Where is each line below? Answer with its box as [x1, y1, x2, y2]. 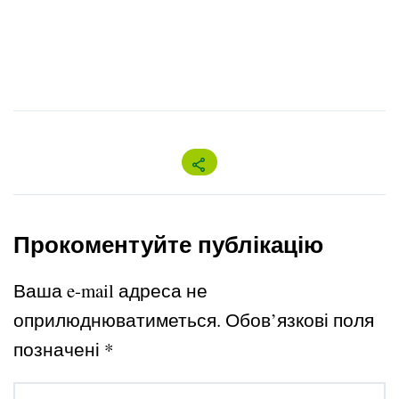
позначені [13, 337, 104, 362]
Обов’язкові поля [225, 307, 374, 333]
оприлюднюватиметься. [13, 307, 221, 333]
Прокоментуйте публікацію [13, 227, 323, 262]
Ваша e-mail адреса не [13, 278, 208, 304]
